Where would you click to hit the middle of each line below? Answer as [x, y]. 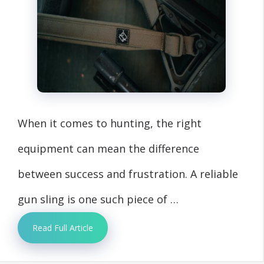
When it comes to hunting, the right [110, 123]
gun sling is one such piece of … [98, 199]
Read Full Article [63, 228]
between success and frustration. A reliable [128, 174]
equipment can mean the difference [108, 149]
